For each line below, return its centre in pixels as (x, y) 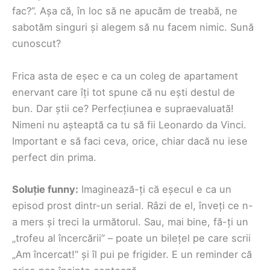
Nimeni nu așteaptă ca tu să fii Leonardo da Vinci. (129, 124)
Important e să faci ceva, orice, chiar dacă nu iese (130, 141)
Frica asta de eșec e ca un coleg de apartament (125, 76)
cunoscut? (36, 44)
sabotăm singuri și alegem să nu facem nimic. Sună (133, 27)
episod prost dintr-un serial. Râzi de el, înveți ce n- (133, 205)
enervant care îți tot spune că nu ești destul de (124, 92)
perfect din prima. (54, 157)
